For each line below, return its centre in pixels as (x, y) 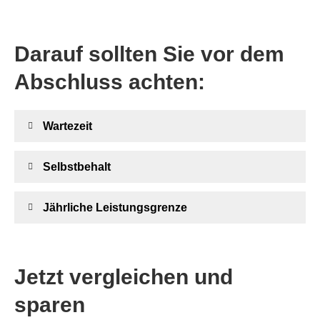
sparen (50, 304)
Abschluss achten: (110, 81)
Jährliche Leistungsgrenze (115, 207)
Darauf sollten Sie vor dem (149, 54)
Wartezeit (67, 126)
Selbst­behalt (77, 166)
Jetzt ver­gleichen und (124, 276)
